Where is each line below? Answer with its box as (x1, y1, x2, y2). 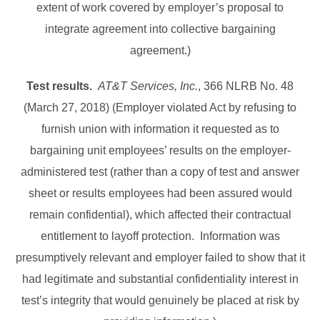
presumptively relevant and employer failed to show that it (15, 251, 305, 264)
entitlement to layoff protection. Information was (40, 230, 280, 243)
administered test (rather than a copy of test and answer (21, 166, 299, 179)
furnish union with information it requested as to (41, 123, 279, 136)
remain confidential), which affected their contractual (29, 209, 291, 221)
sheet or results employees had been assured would (28, 187, 292, 200)
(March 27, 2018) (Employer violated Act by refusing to (24, 101, 296, 114)
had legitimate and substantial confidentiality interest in (21, 273, 299, 286)
